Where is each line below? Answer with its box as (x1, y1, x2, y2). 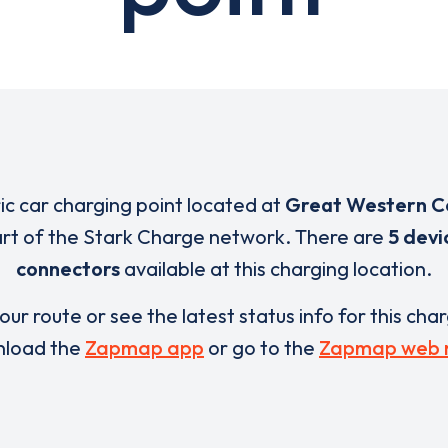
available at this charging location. (120, 256, 432, 281)
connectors (16, 256, 120, 281)
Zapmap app (85, 335, 204, 360)
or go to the (204, 335, 319, 360)
